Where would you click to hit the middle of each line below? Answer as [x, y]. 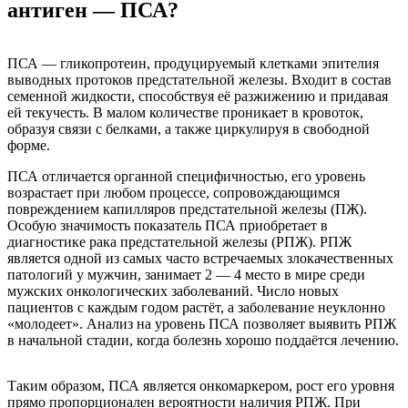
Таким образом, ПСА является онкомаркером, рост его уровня [201, 385]
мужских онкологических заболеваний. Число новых [173, 291]
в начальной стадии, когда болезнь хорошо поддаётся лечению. [203, 340]
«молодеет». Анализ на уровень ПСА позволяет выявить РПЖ [202, 323]
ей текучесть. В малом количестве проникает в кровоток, [185, 112]
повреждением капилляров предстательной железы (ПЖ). [187, 209]
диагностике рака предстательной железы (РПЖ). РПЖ [179, 241]
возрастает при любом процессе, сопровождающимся [173, 192]
